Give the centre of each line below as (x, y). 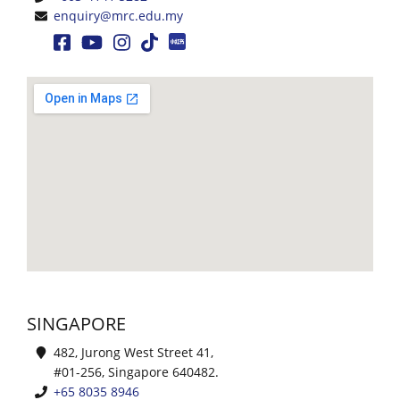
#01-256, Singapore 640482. (136, 371)
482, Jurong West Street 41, (133, 352)
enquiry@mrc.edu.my (118, 15)
